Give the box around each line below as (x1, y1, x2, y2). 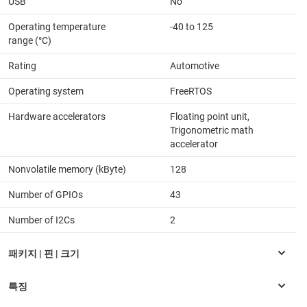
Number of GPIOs (8, 188, 83, 200)
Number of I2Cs (8, 214, 75, 225)
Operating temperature (8, 21, 106, 32)
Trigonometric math (170, 124, 254, 136)
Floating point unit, (170, 110, 249, 122)
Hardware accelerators (8, 110, 106, 122)
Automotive (170, 60, 219, 71)
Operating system (8, 85, 84, 97)
